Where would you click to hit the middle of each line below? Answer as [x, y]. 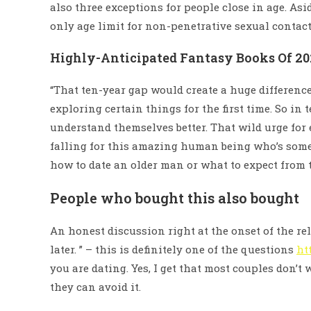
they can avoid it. [95, 287]
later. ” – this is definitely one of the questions [173, 249]
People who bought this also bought [175, 198]
